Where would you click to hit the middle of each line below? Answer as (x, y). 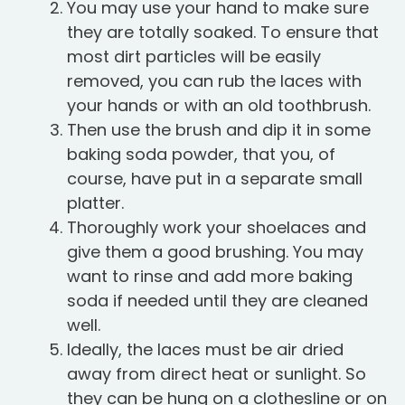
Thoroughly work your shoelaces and (217, 228)
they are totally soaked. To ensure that (223, 33)
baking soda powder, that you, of (201, 155)
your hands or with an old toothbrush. (219, 106)
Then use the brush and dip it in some (219, 130)
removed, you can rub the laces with (214, 81)
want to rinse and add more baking (210, 277)
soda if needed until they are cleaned (217, 301)
